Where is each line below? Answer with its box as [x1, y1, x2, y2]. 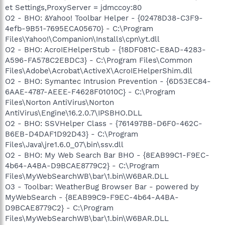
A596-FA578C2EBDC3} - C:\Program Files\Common [5, 55, 192, 65]
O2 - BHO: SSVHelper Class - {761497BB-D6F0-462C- [5, 119, 202, 128]
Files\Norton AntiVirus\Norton [5, 97, 114, 107]
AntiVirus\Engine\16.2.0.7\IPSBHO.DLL [5, 108, 142, 118]
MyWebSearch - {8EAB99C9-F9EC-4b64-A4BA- [5, 192, 179, 202]
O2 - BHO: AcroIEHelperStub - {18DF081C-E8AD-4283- [5, 45, 206, 54]
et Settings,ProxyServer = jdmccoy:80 [5, 3, 142, 12]
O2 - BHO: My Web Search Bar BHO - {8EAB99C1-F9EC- [5, 150, 209, 160]
